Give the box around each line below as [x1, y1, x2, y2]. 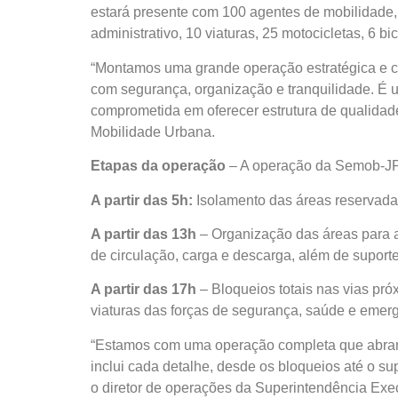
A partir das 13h [91, 226, 196, 242]
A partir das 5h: [91, 192, 196, 208]
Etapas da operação [91, 158, 226, 174]
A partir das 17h [91, 282, 196, 298]
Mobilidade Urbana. [91, 123, 215, 139]
